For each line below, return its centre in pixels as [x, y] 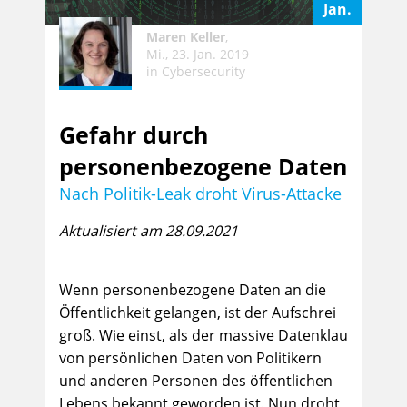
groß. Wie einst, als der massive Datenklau [203, 335]
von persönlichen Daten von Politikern [190, 358]
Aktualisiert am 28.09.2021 [149, 231]
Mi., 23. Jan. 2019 [198, 54]
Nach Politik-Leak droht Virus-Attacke [200, 194]
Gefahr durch [134, 134]
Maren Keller [186, 36]
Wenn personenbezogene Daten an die [193, 290]
